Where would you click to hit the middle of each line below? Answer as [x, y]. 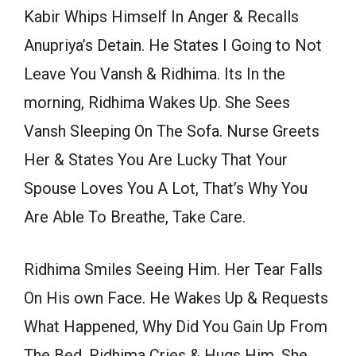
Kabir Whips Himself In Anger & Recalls [161, 17]
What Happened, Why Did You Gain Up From [176, 327]
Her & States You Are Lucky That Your [156, 160]
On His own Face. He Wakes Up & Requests [176, 298]
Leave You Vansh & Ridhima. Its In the [155, 74]
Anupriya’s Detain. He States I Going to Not [173, 46]
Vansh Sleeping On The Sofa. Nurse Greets [172, 132]
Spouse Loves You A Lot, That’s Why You [166, 189]
